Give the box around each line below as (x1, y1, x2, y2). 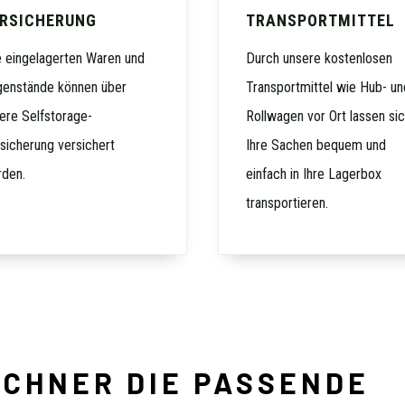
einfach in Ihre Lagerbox (246, 165, 382, 183)
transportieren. (246, 193, 329, 212)
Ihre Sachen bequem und (246, 136, 387, 154)
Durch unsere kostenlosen (246, 49, 393, 67)
